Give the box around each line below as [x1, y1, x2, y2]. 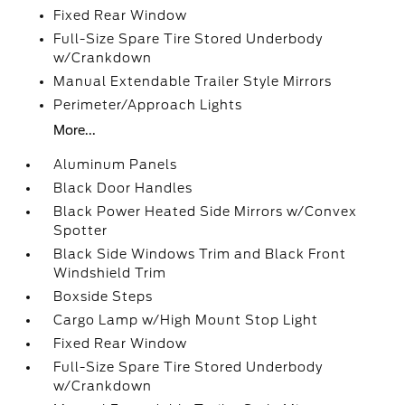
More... [53, 123, 97, 137]
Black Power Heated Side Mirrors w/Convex [53, 204, 358, 219]
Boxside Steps [53, 289, 154, 304]
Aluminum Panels [53, 157, 178, 172]
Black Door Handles [53, 181, 193, 195]
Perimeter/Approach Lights [53, 98, 243, 112]
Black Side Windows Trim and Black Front [53, 247, 347, 261]
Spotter [53, 223, 108, 238]
